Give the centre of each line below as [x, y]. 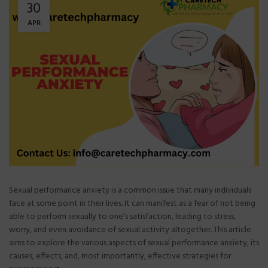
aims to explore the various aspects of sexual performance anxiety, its [134, 243]
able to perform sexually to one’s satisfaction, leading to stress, [122, 217]
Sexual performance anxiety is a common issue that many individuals [130, 190]
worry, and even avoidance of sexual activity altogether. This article [130, 230]
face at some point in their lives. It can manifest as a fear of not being [132, 203]
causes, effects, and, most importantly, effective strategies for [120, 256]
